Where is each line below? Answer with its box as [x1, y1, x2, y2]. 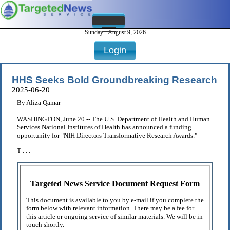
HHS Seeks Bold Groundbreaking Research [12, 74, 217, 86]
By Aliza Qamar [17, 99, 61, 107]
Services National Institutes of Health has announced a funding [17, 123, 191, 131]
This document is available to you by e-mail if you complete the [26, 196, 204, 204]
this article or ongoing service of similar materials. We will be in [26, 213, 203, 221]
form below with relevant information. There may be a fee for [26, 204, 194, 213]
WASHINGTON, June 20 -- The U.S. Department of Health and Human [17, 115, 210, 123]
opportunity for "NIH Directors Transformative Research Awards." [17, 131, 197, 140]
